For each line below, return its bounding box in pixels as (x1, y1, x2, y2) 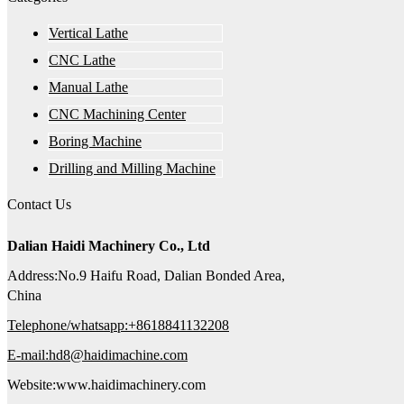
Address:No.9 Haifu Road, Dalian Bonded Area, (7, 267, 285, 283)
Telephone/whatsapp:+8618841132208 (7, 317, 229, 333)
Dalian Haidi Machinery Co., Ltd (7, 237, 210, 253)
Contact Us (7, 196, 71, 212)
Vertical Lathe (49, 24, 128, 41)
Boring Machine (49, 133, 142, 149)
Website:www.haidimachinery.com (7, 376, 206, 392)
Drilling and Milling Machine (49, 160, 216, 176)
